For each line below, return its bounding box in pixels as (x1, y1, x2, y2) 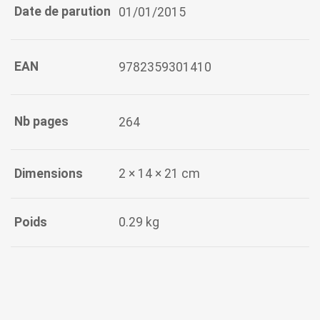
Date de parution (14, 4, 111, 19)
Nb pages (14, 114, 69, 129)
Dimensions (14, 166, 83, 181)
